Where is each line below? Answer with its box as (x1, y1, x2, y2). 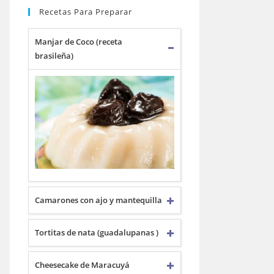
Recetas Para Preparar (39, 6, 132, 17)
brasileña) (35, 50, 73, 61)
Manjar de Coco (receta (35, 36, 122, 47)
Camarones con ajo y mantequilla (35, 194, 162, 206)
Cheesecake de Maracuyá (35, 259, 130, 270)
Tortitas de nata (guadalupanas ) (35, 227, 158, 238)
